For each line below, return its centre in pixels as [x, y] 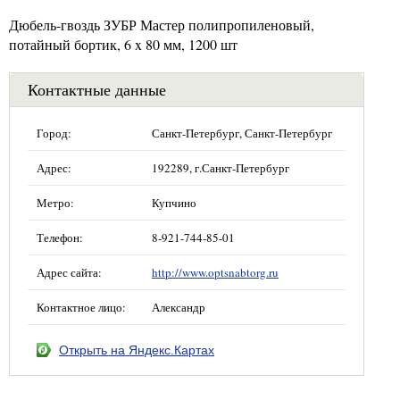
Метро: [55, 203]
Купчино [174, 203]
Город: [54, 133]
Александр [179, 307]
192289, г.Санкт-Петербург [221, 168]
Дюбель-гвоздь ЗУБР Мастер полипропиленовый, [162, 25]
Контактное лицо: [81, 307]
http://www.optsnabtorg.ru [215, 272]
